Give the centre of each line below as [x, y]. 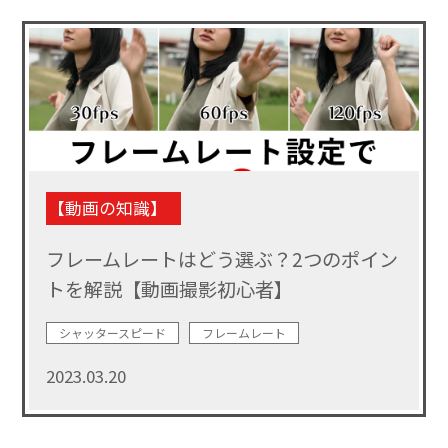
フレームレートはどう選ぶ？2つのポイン [221, 258]
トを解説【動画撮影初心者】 [169, 288]
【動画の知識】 [107, 207]
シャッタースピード [112, 333]
